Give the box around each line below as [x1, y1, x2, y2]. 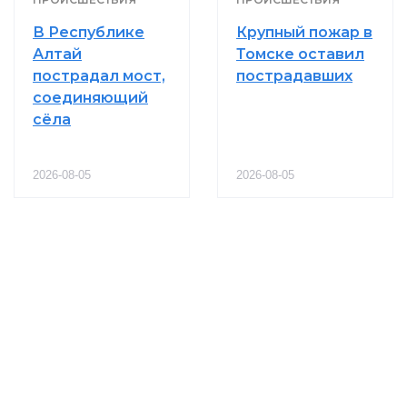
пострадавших [236, 66, 352, 84]
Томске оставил [236, 45, 364, 63]
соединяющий [33, 88, 148, 106]
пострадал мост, [33, 66, 165, 84]
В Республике [33, 23, 144, 41]
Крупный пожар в [236, 23, 372, 41]
